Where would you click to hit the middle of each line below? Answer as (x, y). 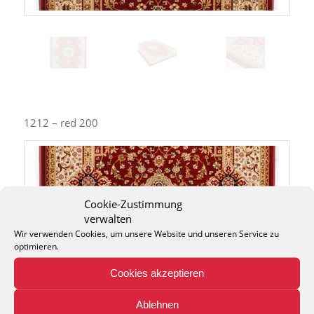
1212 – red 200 (61, 122)
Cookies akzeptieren (157, 273)
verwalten (108, 218)
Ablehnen (157, 304)
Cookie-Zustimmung (133, 203)
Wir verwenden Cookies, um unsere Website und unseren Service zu (146, 233)
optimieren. (36, 246)
